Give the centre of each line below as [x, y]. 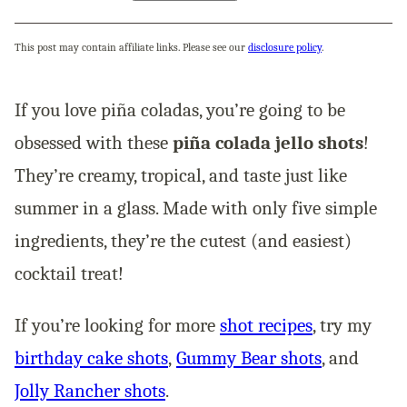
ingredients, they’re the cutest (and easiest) [183, 241]
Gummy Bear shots [249, 358]
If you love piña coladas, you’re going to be [180, 110]
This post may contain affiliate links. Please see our [131, 47]
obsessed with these [94, 143]
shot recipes [266, 325]
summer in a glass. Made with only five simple [196, 208]
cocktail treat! [69, 273]
